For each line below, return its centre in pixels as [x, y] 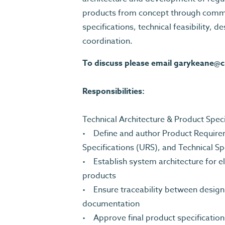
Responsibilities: [116, 91]
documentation [112, 204]
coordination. [108, 41]
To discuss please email [128, 63]
